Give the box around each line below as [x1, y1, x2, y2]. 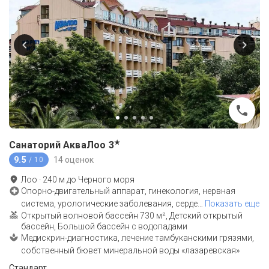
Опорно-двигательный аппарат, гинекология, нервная [21, 186, 235, 196]
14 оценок [53, 154, 94, 165]
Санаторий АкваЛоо [9, 139, 106, 151]
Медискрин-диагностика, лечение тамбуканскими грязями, [21, 233, 254, 243]
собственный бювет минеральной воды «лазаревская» [21, 246, 240, 256]
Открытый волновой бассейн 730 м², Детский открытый [21, 211, 243, 221]
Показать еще [205, 199, 259, 209]
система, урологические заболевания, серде [21, 199, 198, 209]
